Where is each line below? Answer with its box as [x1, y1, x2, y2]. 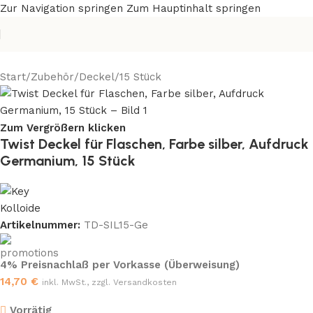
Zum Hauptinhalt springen [126, 2, 261, 15]
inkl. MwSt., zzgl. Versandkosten [42, 277, 177, 287]
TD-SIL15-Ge [84, 219, 148, 231]
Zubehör [31, 71, 74, 83]
